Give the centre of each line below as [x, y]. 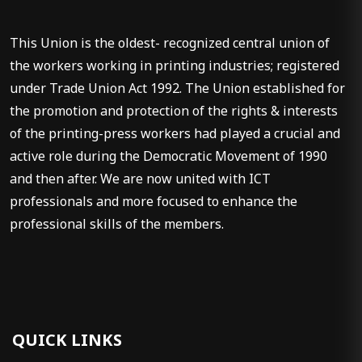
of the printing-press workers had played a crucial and [175, 134]
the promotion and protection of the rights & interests [174, 111]
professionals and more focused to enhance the [154, 202]
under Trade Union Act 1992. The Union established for [177, 88]
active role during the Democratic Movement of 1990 [168, 156]
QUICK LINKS [67, 340]
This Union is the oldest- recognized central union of [170, 43]
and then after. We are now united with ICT [140, 179]
